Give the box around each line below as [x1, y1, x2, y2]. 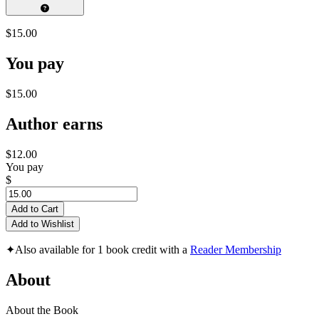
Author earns [6, 115, 103, 134]
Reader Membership [190, 244, 281, 256]
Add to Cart [11, 204, 58, 215]
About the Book [6, 303, 78, 316]
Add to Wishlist [11, 219, 74, 230]
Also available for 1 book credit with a [15, 244, 190, 256]
